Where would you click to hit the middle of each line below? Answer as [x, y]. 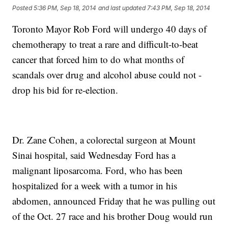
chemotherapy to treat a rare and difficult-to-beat [105, 44]
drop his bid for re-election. [65, 90]
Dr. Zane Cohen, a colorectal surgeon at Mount [104, 140]
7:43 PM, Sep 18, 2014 [179, 8]
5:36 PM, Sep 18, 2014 [65, 8]
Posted [23, 8]
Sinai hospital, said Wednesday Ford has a [94, 155]
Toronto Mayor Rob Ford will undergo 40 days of [110, 29]
